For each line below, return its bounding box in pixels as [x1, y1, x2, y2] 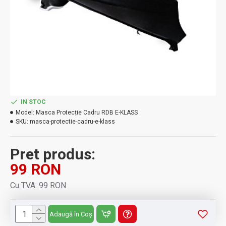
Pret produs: [10, 145, 95, 163]
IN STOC [21, 98, 46, 105]
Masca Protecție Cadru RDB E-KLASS [36, 109, 138, 116]
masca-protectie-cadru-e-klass [30, 118, 115, 125]
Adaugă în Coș [49, 210, 92, 218]
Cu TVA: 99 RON [10, 181, 66, 190]
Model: [16, 109, 34, 116]
